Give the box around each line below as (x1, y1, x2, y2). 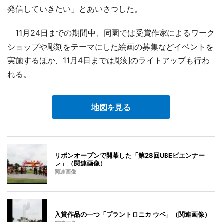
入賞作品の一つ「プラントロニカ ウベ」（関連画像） (55, 210, 211, 218)
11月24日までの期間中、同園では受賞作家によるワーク (7, 27, 215, 38)
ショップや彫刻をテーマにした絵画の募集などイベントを (7, 41, 214, 52)
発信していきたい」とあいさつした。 (7, 3, 142, 14)
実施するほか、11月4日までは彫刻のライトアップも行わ (7, 55, 210, 65)
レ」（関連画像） (55, 159, 106, 167)
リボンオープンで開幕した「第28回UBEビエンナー (55, 151, 205, 159)
